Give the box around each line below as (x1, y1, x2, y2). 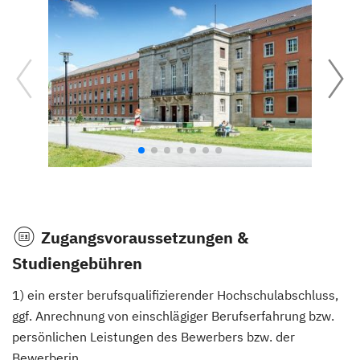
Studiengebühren (12, 252, 142, 274)
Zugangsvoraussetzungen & (41, 226, 248, 248)
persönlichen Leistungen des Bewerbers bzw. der (12, 328, 295, 345)
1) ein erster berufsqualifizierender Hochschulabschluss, (12, 286, 338, 303)
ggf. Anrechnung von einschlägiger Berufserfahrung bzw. (12, 307, 334, 324)
